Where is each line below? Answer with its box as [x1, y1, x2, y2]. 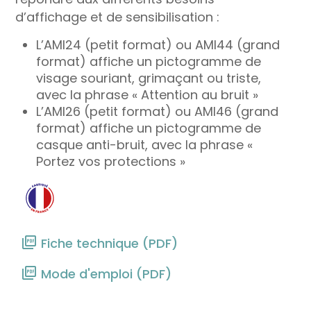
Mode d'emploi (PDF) [40, 265, 171, 283]
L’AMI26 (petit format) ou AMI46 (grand [35, 102, 278, 120]
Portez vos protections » [35, 152, 185, 170]
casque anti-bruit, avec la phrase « [35, 135, 253, 153]
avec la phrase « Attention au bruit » [35, 85, 258, 103]
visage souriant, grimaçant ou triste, [35, 69, 261, 87]
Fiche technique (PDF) [40, 234, 178, 252]
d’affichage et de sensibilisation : [15, 8, 220, 26]
